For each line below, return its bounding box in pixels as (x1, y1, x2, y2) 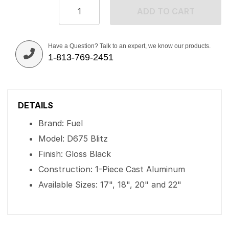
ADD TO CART (136, 6, 195, 16)
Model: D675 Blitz (38, 133, 108, 144)
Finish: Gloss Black (38, 149, 111, 159)
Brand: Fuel (38, 118, 83, 128)
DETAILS (18, 100, 53, 110)
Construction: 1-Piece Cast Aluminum (38, 164, 185, 174)
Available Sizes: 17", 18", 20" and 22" (38, 179, 181, 190)
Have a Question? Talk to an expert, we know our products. (48, 42, 211, 50)
